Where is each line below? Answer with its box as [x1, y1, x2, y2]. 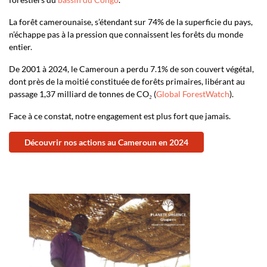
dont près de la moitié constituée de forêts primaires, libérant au [9, 76, 245, 86]
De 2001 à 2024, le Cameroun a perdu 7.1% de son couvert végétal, [9, 64, 254, 74]
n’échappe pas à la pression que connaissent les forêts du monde [9, 29, 243, 39]
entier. [9, 42, 32, 52]
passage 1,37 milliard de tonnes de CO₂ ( [9, 89, 156, 99]
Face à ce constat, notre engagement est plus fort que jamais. [9, 111, 231, 121]
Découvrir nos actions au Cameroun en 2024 [24, 137, 188, 147]
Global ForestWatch [156, 89, 229, 99]
